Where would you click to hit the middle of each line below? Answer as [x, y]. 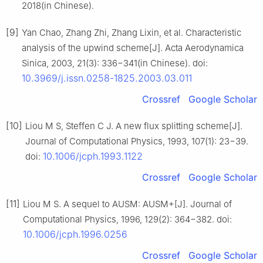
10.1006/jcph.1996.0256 [75, 235]
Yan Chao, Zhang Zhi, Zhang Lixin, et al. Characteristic [131, 33]
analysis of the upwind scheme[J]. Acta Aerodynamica [133, 48]
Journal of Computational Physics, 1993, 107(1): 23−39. [137, 141]
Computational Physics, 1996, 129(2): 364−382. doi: [127, 220]
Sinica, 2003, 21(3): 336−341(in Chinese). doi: [115, 63]
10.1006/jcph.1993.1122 [93, 156]
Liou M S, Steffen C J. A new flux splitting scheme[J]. [134, 126]
